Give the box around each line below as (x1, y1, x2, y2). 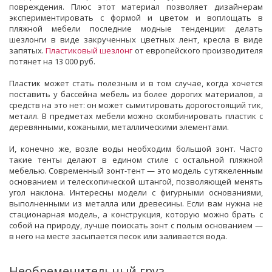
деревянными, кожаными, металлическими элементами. (9, 121, 229, 132)
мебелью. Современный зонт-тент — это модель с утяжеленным (9, 165, 263, 176)
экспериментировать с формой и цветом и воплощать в (9, 12, 263, 23)
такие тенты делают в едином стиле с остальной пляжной (9, 154, 263, 165)
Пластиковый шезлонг (46, 44, 133, 56)
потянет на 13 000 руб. (9, 55, 95, 67)
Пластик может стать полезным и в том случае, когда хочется (9, 77, 263, 89)
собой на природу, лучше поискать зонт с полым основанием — (9, 219, 263, 231)
